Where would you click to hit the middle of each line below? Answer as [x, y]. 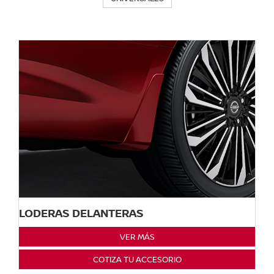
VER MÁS [137, 237]
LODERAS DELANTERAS [81, 213]
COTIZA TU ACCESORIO [137, 260]
